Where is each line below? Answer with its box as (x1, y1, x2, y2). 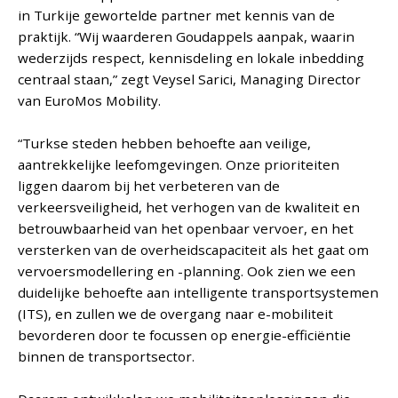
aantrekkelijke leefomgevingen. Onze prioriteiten (18, 155, 340, 174)
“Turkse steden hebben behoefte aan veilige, (18, 134, 312, 153)
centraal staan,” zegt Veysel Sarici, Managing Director (18, 70, 362, 89)
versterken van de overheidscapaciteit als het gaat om (18, 241, 370, 259)
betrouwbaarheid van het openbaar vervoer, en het (18, 219, 354, 238)
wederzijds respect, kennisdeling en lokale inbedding (18, 49, 365, 68)
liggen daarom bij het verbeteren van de (18, 177, 281, 195)
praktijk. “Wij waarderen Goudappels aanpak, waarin (18, 28, 355, 46)
